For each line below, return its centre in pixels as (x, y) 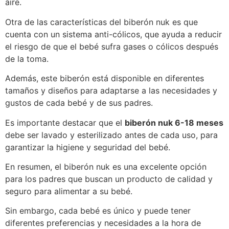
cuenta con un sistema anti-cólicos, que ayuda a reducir (113, 34)
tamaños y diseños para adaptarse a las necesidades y (111, 91)
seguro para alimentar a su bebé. (69, 191)
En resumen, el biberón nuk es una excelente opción (106, 167)
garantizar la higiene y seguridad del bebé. (88, 147)
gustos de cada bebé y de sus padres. (79, 103)
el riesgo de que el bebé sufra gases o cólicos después (112, 46)
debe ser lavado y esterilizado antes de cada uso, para (111, 135)
